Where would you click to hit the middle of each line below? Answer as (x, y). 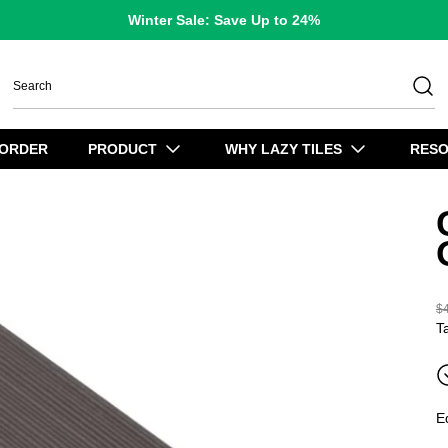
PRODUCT (122, 149)
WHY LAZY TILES (283, 149)
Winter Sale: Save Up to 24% (224, 19)
